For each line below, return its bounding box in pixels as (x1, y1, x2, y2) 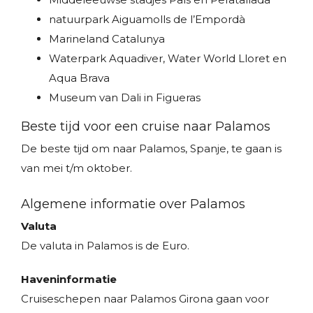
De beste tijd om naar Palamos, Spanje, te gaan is (21, 142, 282, 155)
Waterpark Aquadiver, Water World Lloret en (49, 52, 286, 65)
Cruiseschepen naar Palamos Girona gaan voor (21, 292, 269, 305)
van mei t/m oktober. (21, 161, 132, 175)
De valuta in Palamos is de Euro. (21, 239, 189, 252)
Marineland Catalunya (49, 32, 165, 45)
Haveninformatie (21, 272, 117, 286)
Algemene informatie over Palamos (21, 196, 245, 212)
